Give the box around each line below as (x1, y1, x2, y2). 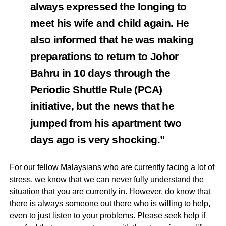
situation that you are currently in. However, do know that (9, 187, 210, 196)
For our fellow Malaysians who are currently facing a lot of (9, 163, 214, 172)
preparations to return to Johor (30, 50, 179, 63)
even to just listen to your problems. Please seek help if (9, 211, 205, 220)
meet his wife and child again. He (30, 17, 189, 30)
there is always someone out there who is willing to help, (9, 199, 210, 208)
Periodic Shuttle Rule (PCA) (30, 84, 162, 96)
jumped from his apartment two (30, 117, 182, 130)
